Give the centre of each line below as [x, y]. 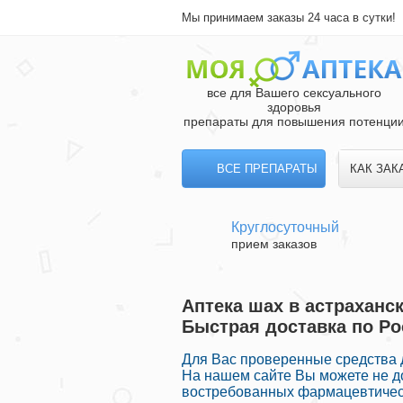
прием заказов [274, 244]
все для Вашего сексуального [294, 93]
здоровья [294, 107]
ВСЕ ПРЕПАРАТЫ [267, 169]
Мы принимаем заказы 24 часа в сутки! [289, 18]
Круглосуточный [285, 227]
